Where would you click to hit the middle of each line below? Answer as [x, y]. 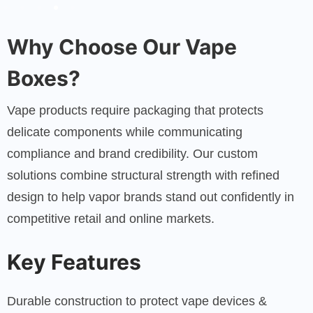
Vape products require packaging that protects [135, 110]
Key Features [74, 262]
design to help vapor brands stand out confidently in [151, 197]
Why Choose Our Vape [122, 46]
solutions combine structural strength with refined [143, 175]
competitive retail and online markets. [111, 218]
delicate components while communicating [125, 132]
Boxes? [44, 78]
